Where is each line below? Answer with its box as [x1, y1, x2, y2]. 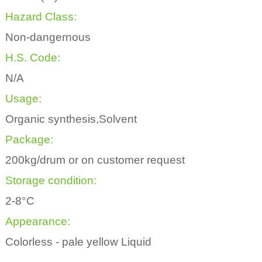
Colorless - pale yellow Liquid [5, 236, 151, 249]
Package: [5, 133, 53, 146]
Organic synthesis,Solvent [5, 113, 137, 126]
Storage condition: [5, 174, 96, 187]
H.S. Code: [5, 51, 60, 64]
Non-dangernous [5, 31, 91, 44]
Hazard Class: [5, 11, 77, 23]
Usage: [5, 92, 42, 105]
